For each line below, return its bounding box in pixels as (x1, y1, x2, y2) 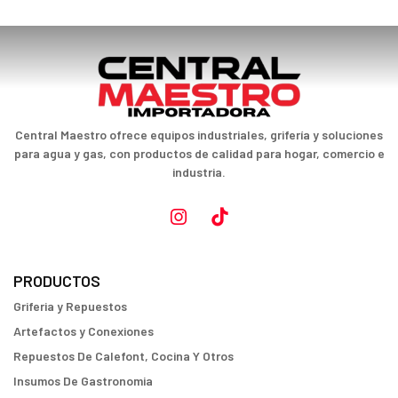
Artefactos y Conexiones (13, 323, 154, 338)
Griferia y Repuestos (13, 298, 127, 314)
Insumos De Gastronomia (13, 373, 153, 388)
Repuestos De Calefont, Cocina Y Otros (13, 348, 234, 363)
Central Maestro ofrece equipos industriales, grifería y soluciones (15, 127, 383, 142)
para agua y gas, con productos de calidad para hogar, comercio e (13, 146, 385, 161)
